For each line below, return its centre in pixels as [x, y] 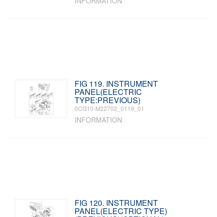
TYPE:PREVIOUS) [108, 100]
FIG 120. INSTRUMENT [116, 203]
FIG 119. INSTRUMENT [116, 84]
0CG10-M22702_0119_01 [110, 108]
